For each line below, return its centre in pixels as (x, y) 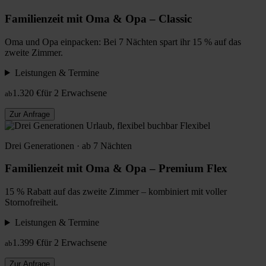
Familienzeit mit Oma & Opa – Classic (98, 19)
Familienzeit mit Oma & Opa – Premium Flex (116, 169)
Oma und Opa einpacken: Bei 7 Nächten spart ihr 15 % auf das (123, 42)
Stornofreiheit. (31, 202)
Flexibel (195, 125)
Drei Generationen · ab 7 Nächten (68, 145)
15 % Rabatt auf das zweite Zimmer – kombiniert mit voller (116, 192)
